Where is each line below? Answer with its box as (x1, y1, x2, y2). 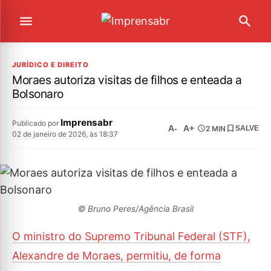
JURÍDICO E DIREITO (12, 60, 89, 69)
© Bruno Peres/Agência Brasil (77, 204, 194, 214)
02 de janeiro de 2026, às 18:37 (12, 129, 118, 139)
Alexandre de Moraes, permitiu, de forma (12, 249, 221, 262)
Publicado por (12, 119, 60, 128)
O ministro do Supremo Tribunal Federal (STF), (12, 230, 250, 243)
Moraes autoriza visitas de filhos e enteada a (12, 73, 242, 87)
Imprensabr (60, 117, 113, 128)
